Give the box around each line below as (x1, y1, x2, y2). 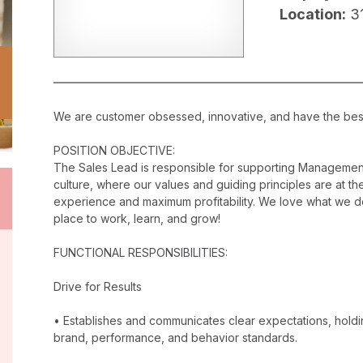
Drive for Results (53, 280, 142, 294)
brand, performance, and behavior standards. (53, 331, 297, 345)
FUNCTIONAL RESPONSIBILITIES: (53, 246, 228, 260)
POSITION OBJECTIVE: (53, 143, 175, 158)
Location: (280, 6, 346, 23)
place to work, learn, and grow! (53, 211, 220, 226)
